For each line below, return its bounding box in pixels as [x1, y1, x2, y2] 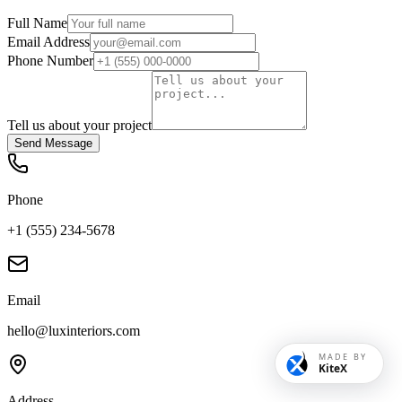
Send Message [14, 135, 92, 150]
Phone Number [7, 52, 93, 68]
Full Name [7, 14, 67, 31]
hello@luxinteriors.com [7, 322, 140, 338]
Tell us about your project [7, 117, 152, 133]
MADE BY [318, 351, 367, 363]
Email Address [7, 33, 90, 49]
